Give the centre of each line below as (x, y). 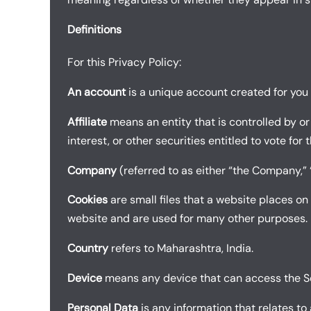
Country (88, 249)
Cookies (87, 200)
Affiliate (87, 121)
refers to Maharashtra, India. (181, 249)
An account (96, 92)
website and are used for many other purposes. (187, 219)
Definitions (94, 30)
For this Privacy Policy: (124, 62)
